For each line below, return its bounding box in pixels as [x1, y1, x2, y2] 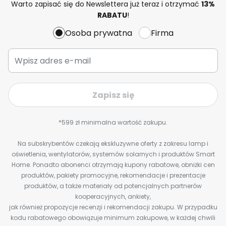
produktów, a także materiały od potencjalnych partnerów [24, 182, 202, 190]
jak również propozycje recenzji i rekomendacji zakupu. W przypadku [9, 203, 217, 211]
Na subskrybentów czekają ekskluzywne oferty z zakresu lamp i [18, 139, 208, 148]
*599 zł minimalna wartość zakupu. [59, 118, 167, 127]
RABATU [97, 10, 127, 20]
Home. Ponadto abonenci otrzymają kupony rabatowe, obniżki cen [11, 160, 215, 169]
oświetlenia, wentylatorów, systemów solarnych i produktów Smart [11, 150, 215, 158]
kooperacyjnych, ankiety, [75, 192, 151, 201]
